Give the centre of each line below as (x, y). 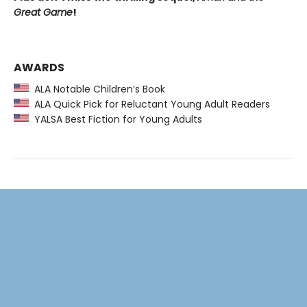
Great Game (43, 13)
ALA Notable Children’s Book (97, 89)
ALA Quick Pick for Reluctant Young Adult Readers (149, 105)
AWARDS (39, 68)
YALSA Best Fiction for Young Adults (115, 120)
